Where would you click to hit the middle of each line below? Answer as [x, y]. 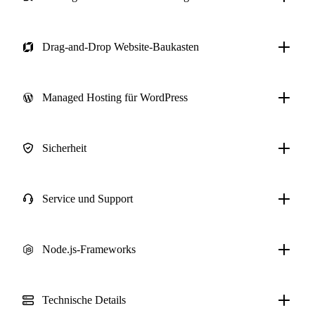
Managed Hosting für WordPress [115, 98]
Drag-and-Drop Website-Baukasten [121, 47]
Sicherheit [64, 148]
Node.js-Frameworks [89, 250]
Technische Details [84, 300]
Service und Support [88, 199]
